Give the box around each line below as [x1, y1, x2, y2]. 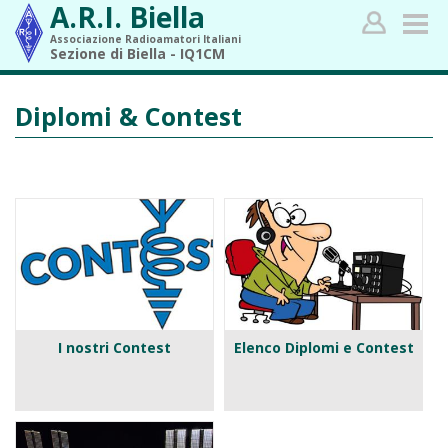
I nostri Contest [58, 338, 171, 358]
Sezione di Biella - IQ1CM [50, 44, 225, 63]
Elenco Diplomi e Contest [233, 338, 414, 358]
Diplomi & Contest [15, 99, 242, 133]
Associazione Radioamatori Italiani [50, 32, 241, 46]
